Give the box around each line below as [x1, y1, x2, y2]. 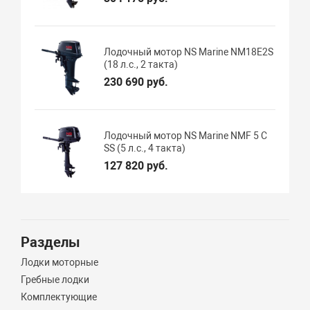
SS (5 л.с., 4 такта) [104, 142, 186, 154]
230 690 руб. [104, 75, 169, 89]
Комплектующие [21, 291, 98, 302]
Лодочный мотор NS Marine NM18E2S [104, 46, 274, 57]
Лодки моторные [21, 257, 99, 268]
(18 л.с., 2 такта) [104, 58, 179, 70]
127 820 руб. [104, 158, 169, 172]
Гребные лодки [21, 274, 90, 285]
